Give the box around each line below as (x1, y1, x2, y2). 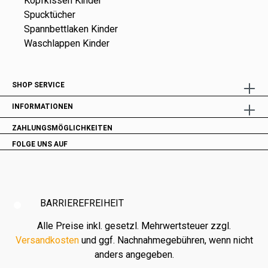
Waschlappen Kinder (24, 38, 109, 50)
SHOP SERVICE (12, 81, 65, 90)
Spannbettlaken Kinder (24, 23, 118, 35)
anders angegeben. (94, 249, 174, 261)
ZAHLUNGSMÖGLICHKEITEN (12, 124, 112, 133)
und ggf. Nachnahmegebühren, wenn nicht (78, 234, 253, 246)
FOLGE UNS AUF (12, 140, 68, 149)
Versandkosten (15, 234, 79, 246)
